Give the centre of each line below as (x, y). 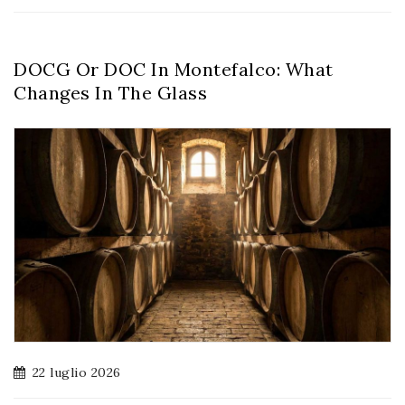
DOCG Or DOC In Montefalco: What (174, 69)
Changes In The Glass (110, 92)
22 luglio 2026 (76, 372)
